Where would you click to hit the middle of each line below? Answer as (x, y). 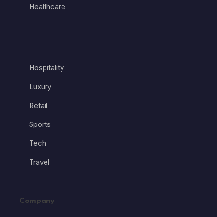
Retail (38, 106)
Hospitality (46, 68)
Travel (39, 162)
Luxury (40, 87)
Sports (40, 124)
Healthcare (47, 7)
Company (37, 201)
